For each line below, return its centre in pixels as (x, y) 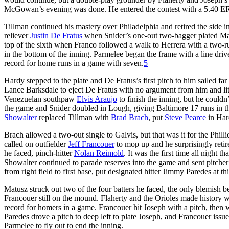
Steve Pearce (185, 117)
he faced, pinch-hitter (39, 153)
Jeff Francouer (91, 144)
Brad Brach (130, 117)
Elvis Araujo (97, 99)
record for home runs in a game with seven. (74, 63)
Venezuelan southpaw (40, 99)
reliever (17, 35)
